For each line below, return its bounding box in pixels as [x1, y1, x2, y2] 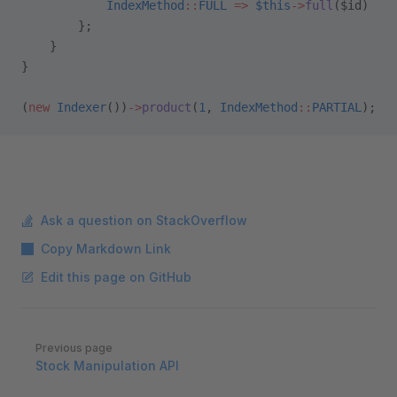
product [142, 100, 191, 114]
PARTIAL [312, 100, 362, 114]
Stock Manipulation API [35, 358, 179, 373]
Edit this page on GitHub [41, 269, 191, 284]
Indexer [50, 100, 106, 114]
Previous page [35, 341, 113, 354]
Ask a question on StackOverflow [41, 213, 247, 228]
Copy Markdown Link [41, 241, 171, 256]
